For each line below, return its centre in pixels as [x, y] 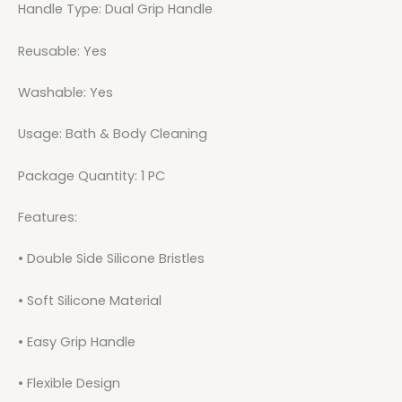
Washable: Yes [66, 92]
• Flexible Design [69, 384]
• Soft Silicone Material [90, 300]
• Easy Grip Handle [77, 341]
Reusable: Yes [62, 51]
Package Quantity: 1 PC [92, 175]
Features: [48, 217]
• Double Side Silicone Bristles [111, 259]
